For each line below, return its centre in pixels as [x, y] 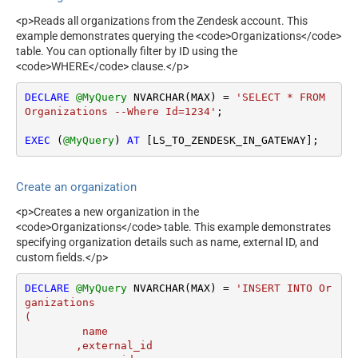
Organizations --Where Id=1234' [120, 112]
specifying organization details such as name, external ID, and [167, 242]
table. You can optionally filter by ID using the [127, 51]
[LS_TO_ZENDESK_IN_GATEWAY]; [229, 141]
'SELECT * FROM [280, 97]
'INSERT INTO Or [283, 288]
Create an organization [76, 187]
